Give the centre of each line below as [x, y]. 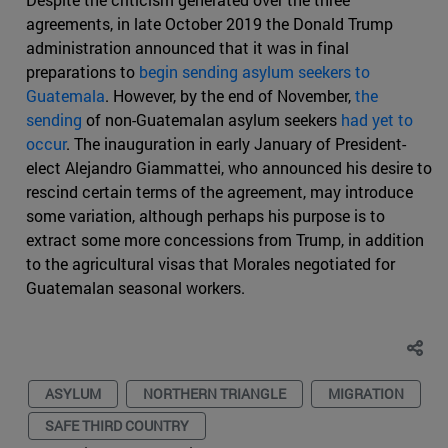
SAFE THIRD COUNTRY [117, 425]
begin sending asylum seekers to [254, 71]
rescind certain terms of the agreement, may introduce [219, 191]
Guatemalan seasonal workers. [135, 287]
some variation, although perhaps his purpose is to [205, 215]
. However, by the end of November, [230, 95]
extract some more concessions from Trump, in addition [225, 239]
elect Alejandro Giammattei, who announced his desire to [229, 167]
